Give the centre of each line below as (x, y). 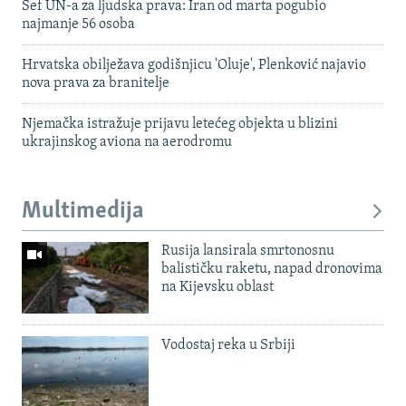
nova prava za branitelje (96, 83)
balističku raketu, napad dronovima (272, 270)
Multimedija (83, 211)
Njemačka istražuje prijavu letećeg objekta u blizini (180, 124)
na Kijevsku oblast (217, 288)
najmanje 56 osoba (78, 24)
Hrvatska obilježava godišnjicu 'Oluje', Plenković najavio (194, 65)
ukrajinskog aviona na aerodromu (127, 142)
